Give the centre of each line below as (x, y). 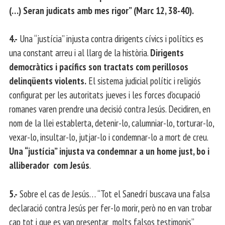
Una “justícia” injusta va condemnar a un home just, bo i (109, 151)
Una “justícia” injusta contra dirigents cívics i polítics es (110, 39)
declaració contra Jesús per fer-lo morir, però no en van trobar (110, 208)
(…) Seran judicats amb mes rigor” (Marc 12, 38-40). (101, 10)
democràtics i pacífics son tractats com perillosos (99, 67)
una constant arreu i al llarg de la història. (80, 53)
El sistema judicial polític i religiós (144, 81)
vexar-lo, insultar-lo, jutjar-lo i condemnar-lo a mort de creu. (108, 137)
